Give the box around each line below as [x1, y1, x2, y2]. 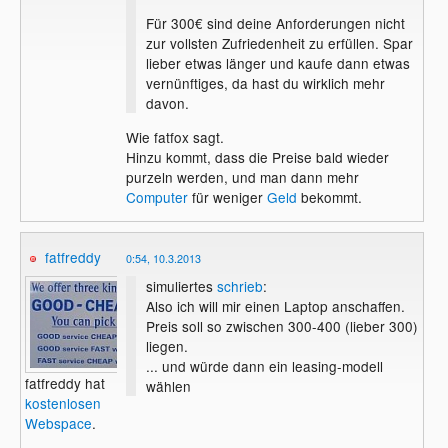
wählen [145, 375, 191, 396]
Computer [125, 186, 188, 207]
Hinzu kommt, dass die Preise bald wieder [125, 146, 389, 167]
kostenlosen [25, 393, 102, 414]
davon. [145, 93, 189, 114]
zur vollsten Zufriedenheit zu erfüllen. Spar [145, 33, 413, 54]
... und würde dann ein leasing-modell [145, 355, 383, 376]
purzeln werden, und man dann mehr [125, 166, 359, 187]
